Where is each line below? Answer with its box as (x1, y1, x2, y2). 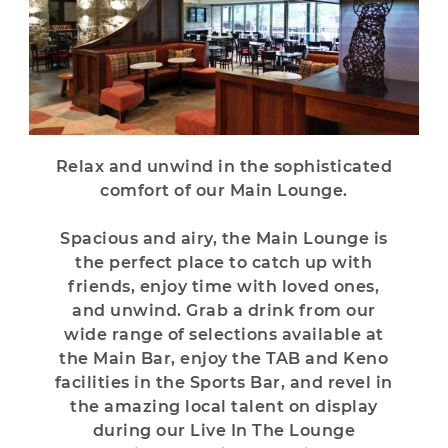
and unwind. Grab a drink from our (72, 300, 376, 320)
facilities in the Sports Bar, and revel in (54, 372, 393, 392)
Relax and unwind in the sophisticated (55, 156, 393, 176)
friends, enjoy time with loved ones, (68, 276, 380, 296)
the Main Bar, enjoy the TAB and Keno (59, 348, 389, 368)
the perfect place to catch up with (75, 252, 373, 272)
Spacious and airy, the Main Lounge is (60, 228, 388, 248)
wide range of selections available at (64, 324, 384, 344)
